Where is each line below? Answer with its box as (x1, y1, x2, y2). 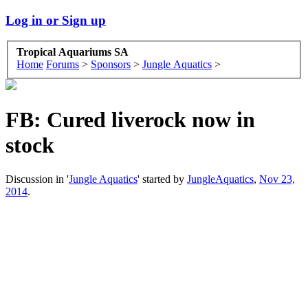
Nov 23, (259, 173, 295, 185)
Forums (46, 58, 79, 71)
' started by (137, 173, 187, 185)
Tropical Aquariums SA (16, 46, 129, 58)
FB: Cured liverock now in (5, 107, 255, 133)
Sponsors (91, 58, 131, 71)
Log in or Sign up (5, 12, 106, 27)
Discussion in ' (5, 173, 69, 185)
